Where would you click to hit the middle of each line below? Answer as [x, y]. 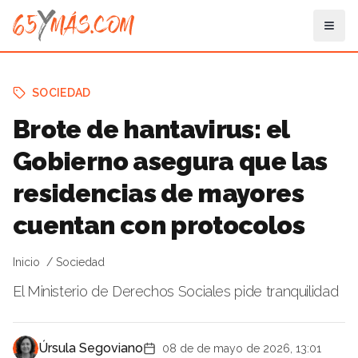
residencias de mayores [158, 193]
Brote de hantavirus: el [151, 129]
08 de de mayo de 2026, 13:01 [242, 348]
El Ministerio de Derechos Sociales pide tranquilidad [176, 291]
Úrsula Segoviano [91, 348]
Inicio [26, 262]
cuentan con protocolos [159, 225]
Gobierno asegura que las [170, 161]
